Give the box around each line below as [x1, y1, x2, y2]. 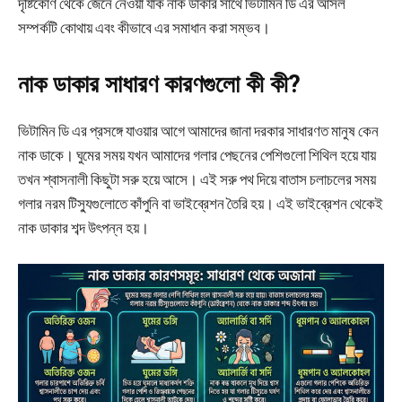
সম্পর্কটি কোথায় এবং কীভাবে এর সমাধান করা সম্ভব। [18, 17, 270, 38]
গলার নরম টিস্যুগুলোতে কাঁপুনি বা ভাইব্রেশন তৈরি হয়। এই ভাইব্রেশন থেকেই [18, 193, 383, 214]
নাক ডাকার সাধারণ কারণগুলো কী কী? [18, 69, 301, 99]
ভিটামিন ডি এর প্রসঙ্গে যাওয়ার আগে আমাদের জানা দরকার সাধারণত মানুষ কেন [18, 120, 379, 141]
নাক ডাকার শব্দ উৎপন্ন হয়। [18, 217, 149, 238]
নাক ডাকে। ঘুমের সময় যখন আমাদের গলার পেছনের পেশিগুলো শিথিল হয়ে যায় [18, 144, 376, 165]
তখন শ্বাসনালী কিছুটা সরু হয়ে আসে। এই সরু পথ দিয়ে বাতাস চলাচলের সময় [18, 169, 376, 189]
